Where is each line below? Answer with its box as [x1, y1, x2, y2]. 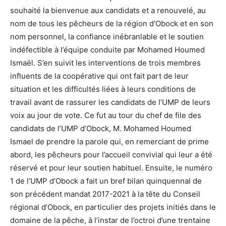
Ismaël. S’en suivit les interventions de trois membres [10, 58, 201, 68]
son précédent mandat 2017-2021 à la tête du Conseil [10, 189, 200, 199]
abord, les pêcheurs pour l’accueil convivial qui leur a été [10, 150, 212, 160]
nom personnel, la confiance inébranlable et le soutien [10, 32, 204, 42]
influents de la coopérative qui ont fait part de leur [10, 71, 189, 81]
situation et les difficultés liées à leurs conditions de [10, 84, 196, 94]
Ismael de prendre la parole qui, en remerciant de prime [10, 137, 209, 147]
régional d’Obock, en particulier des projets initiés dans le [10, 202, 216, 212]
